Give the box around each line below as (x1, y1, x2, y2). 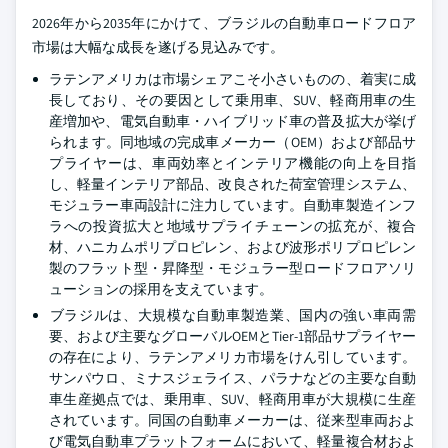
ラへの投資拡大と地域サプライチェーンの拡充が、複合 (49, 217, 416, 236)
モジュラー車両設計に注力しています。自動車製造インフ (49, 196, 416, 215)
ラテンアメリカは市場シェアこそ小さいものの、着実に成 (49, 70, 416, 89)
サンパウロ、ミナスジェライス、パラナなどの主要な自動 (49, 369, 416, 388)
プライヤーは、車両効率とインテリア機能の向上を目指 (49, 154, 416, 173)
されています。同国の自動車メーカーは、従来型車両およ (49, 411, 416, 430)
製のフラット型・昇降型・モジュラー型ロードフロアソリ (49, 259, 416, 278)
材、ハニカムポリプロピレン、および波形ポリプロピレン (49, 238, 416, 257)
